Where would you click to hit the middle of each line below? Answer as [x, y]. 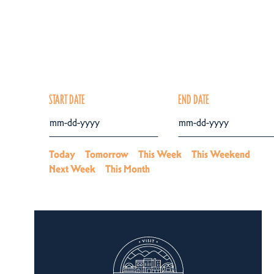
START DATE [67, 100]
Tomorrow [107, 154]
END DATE [193, 100]
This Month [128, 169]
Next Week [72, 169]
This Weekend [221, 154]
